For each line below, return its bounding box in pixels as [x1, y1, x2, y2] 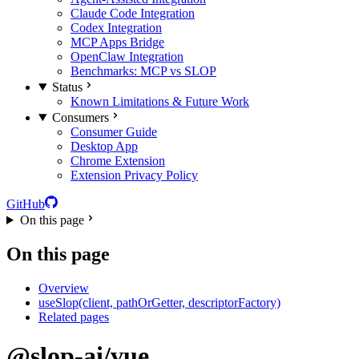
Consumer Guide [71, 125, 157, 139]
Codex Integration [71, 21, 162, 34]
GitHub [6, 197, 45, 211]
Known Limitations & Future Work [71, 95, 249, 108]
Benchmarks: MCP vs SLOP [71, 64, 216, 78]
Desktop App [71, 139, 138, 153]
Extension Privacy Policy [71, 168, 198, 182]
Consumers [51, 111, 109, 124]
